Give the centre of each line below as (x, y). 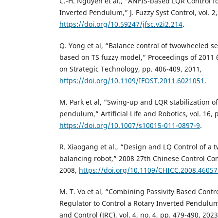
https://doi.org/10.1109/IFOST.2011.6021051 (132, 80)
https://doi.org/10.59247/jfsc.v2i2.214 (121, 24)
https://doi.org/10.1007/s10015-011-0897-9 (130, 125)
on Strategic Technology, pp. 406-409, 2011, (131, 69)
